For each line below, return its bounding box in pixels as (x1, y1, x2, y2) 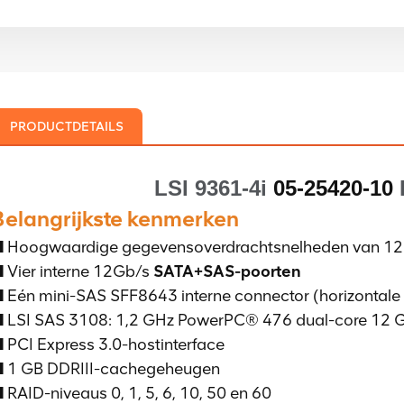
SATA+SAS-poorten (153, 261, 301, 281)
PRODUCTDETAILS (10, 118, 124, 135)
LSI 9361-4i (153, 175, 273, 200)
